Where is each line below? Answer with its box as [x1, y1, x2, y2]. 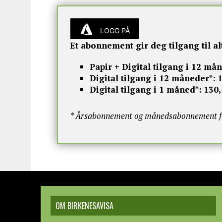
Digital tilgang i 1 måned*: [90, 84, 202, 96]
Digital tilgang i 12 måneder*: [90, 72, 216, 84]
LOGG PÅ [100, 26, 130, 35]
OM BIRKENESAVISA [55, 199, 113, 212]
